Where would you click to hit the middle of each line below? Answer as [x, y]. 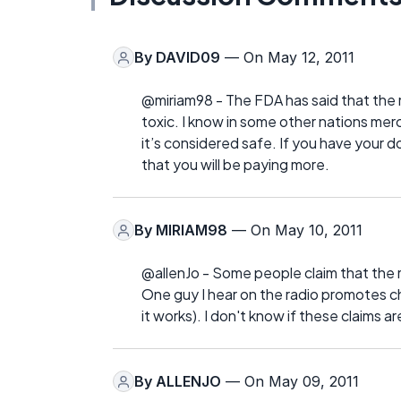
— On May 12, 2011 [287, 58]
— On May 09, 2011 [290, 382]
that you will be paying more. [235, 165]
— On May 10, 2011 [295, 230]
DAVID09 [188, 58]
